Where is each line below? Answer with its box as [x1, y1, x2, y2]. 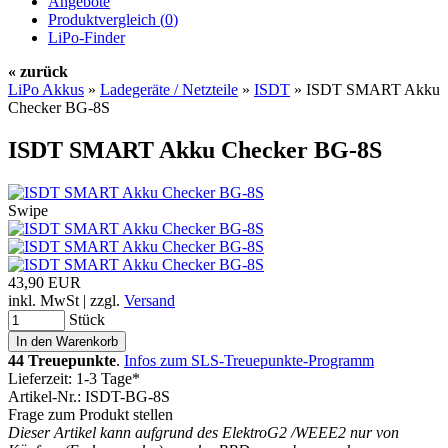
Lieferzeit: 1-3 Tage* [8, 369, 140, 387]
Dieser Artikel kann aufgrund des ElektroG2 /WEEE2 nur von [8, 423, 399, 441]
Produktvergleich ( [48, 11, 165, 28]
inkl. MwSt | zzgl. [8, 291, 124, 309]
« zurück [8, 63, 68, 80]
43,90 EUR [8, 273, 81, 291]
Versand [124, 291, 175, 309]
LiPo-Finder [48, 29, 125, 46]
